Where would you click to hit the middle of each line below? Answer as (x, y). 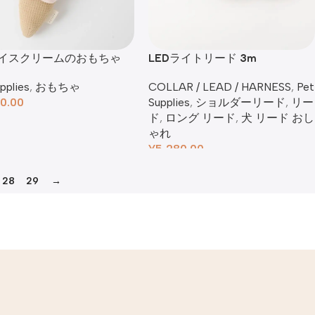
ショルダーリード (240, 102)
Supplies (169, 102)
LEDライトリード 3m (202, 58)
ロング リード (200, 118)
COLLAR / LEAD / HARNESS (220, 87)
